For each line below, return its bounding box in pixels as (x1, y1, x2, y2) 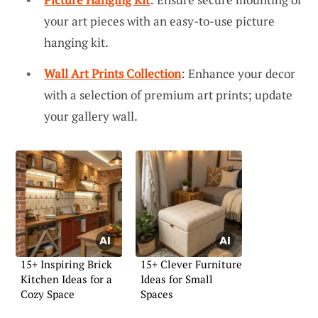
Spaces (141, 286, 173, 301)
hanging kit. (44, 34, 109, 51)
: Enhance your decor (181, 65, 295, 82)
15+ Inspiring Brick (21, 256, 112, 271)
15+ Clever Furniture (141, 256, 242, 271)
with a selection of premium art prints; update (44, 86, 292, 103)
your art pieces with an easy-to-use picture (44, 13, 275, 30)
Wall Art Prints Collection (44, 65, 181, 82)
